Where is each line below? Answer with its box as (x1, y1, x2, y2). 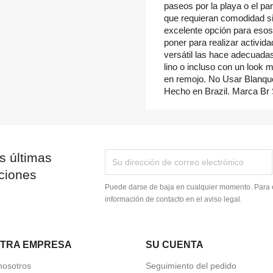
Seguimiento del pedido (146, 261, 236, 271)
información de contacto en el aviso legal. (105, 195, 243, 204)
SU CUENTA (146, 239, 204, 250)
